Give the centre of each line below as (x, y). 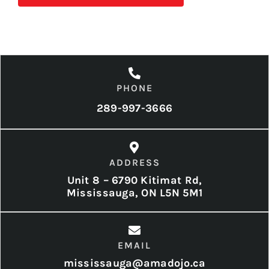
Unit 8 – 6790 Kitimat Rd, (134, 180)
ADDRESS (134, 163)
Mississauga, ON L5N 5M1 (134, 193)
